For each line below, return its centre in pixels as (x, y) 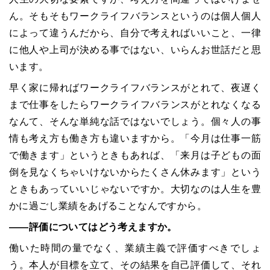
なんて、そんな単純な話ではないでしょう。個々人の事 (135, 121)
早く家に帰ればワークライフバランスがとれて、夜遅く (135, 87)
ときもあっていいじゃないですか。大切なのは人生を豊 (135, 189)
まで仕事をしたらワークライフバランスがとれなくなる (135, 104)
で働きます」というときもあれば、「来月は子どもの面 (135, 155)
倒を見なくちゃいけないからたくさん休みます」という (135, 172)
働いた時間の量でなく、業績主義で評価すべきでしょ (135, 248)
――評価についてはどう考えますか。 (93, 227)
